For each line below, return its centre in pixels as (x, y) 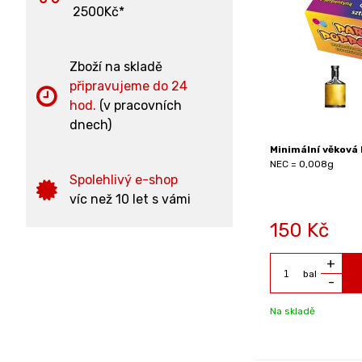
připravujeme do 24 (128, 86)
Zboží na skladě (116, 67)
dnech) (90, 125)
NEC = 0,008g (301, 164)
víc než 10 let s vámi (130, 199)
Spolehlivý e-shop (124, 180)
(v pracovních (139, 105)
